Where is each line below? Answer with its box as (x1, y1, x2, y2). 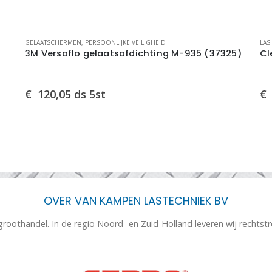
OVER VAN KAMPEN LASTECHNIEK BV (44, 193, 228, 208)
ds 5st (74, 87, 106, 101)
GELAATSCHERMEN (25, 38, 82, 47)
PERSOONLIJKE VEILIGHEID (85, 38, 166, 47)
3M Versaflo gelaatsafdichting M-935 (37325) (25, 47, 242, 59)
